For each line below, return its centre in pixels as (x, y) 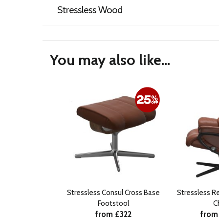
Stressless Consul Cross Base (113, 192)
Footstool (113, 203)
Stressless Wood (90, 10)
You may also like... (110, 60)
